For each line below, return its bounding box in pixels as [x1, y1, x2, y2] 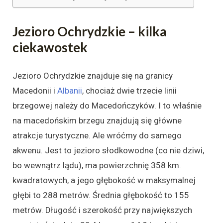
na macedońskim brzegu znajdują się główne [12, 115, 182, 126]
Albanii [57, 86, 82, 96]
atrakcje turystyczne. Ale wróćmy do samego [12, 130, 182, 141]
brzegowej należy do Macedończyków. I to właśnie [12, 101, 202, 111]
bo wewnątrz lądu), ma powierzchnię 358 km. [12, 160, 181, 171]
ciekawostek [12, 39, 88, 56]
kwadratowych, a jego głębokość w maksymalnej [12, 175, 196, 186]
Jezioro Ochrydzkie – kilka [12, 23, 167, 40]
